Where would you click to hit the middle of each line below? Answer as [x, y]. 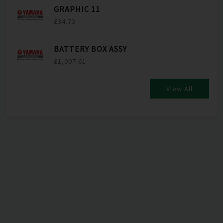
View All [179, 89]
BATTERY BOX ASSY [90, 49]
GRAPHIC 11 [77, 9]
